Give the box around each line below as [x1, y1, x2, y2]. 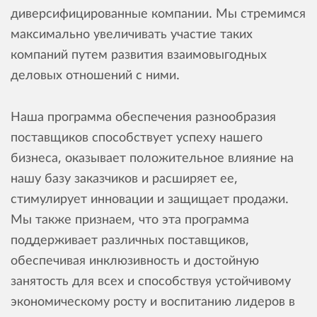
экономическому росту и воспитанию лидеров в [11, 292, 295, 309]
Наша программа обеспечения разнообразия [11, 108, 276, 125]
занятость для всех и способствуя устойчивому [11, 272, 291, 289]
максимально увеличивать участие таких [11, 25, 253, 42]
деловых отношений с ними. [11, 66, 180, 83]
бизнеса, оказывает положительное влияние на [11, 149, 294, 166]
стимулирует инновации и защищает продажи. [11, 190, 289, 207]
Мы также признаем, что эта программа [11, 210, 249, 227]
